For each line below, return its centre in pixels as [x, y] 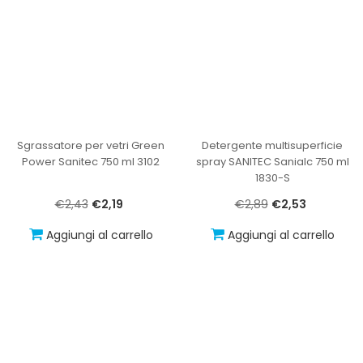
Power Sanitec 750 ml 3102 [91, 161]
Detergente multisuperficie [272, 145]
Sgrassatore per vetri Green [91, 145]
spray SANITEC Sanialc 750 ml [272, 161]
